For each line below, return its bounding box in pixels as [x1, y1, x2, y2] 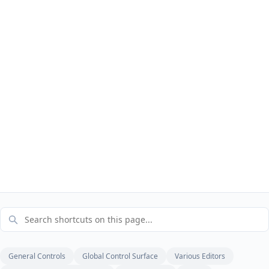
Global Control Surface [82, 251, 158, 261]
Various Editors [175, 251, 225, 261]
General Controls [8, 251, 65, 261]
